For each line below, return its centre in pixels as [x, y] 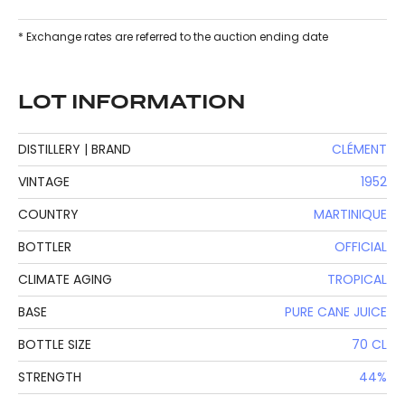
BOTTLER [45, 247]
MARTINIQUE [350, 215]
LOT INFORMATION [132, 103]
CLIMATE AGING [65, 280]
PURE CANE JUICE [336, 312]
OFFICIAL [361, 247]
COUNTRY [48, 215]
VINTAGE [44, 182]
